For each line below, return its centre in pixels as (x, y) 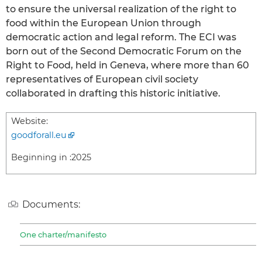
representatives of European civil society (102, 79)
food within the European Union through (104, 23)
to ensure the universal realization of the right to (121, 9)
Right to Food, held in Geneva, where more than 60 (127, 65)
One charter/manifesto (63, 234)
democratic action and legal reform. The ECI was (121, 37)
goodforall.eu (39, 135)
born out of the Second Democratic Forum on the (124, 51)
